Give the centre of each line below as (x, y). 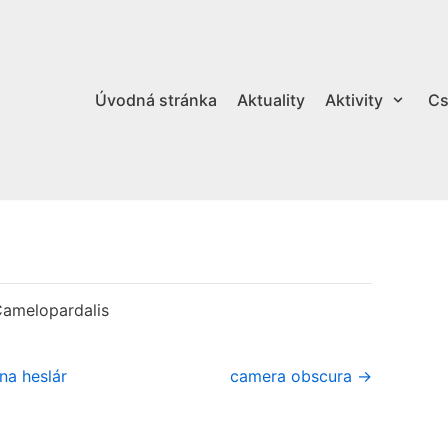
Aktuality (270, 99)
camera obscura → (301, 375)
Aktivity (353, 99)
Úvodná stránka (155, 99)
